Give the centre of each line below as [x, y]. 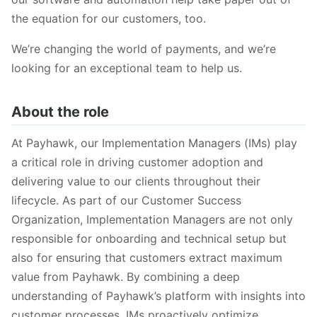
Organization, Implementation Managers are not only [152, 220]
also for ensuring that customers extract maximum [147, 258]
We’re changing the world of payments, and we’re [144, 48]
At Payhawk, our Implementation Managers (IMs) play [154, 143]
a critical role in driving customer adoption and [137, 162]
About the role [60, 111]
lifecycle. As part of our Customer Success [126, 201]
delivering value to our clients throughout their [136, 181]
